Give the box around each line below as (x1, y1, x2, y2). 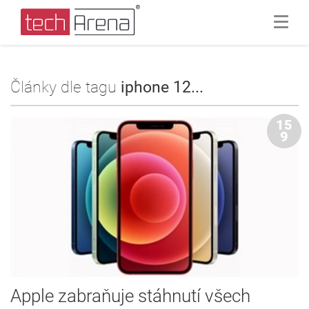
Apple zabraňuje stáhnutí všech (10, 286, 250, 307)
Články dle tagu (10, 78, 121, 97)
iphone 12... (121, 78, 203, 97)
